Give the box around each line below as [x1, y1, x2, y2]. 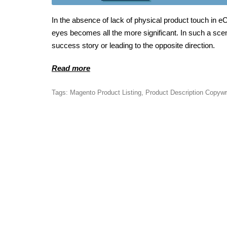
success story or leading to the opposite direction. [52, 41, 215, 50]
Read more [52, 63, 90, 72]
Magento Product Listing [70, 88, 141, 96]
